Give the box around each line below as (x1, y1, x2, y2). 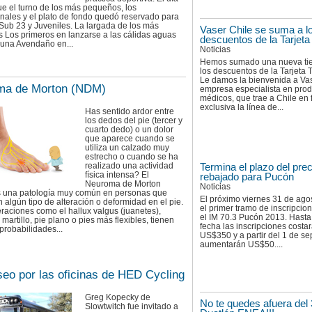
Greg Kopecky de (85, 292, 150, 302)
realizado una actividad (85, 161, 173, 171)
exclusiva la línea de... (200, 102, 283, 113)
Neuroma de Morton (85, 179, 161, 189)
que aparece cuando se (85, 134, 175, 144)
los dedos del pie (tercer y (85, 116, 182, 126)
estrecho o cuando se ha (85, 152, 178, 162)
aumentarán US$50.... (200, 239, 283, 249)
